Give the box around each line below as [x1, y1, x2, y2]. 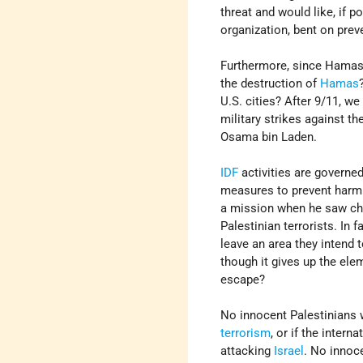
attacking [220, 344, 275, 359]
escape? [220, 272, 266, 288]
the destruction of [220, 76, 321, 92]
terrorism [220, 326, 271, 341]
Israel [274, 344, 305, 359]
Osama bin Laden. [220, 130, 318, 145]
